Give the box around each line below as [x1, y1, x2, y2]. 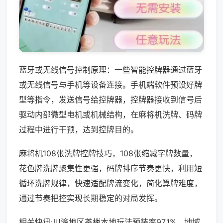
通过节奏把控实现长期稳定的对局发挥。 [19, 193, 162, 203]
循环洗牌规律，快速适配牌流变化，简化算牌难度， [19, 178, 202, 188]
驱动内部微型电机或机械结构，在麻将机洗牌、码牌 [19, 109, 202, 119]
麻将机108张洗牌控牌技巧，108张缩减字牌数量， [19, 148, 197, 158]
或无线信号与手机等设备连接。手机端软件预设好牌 [19, 79, 202, 90]
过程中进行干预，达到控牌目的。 [19, 124, 138, 134]
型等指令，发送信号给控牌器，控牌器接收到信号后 [19, 94, 202, 105]
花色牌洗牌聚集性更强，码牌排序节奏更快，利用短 [19, 163, 202, 173]
